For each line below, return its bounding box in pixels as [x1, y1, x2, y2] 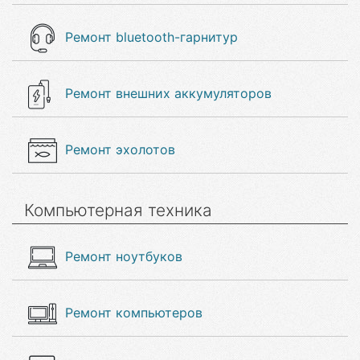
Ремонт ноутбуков [65, 248, 182, 264]
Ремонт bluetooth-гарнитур [65, 29, 238, 45]
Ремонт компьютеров [65, 305, 202, 321]
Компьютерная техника [24, 200, 212, 220]
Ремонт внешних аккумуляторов [65, 85, 272, 101]
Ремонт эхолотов [65, 141, 175, 157]
